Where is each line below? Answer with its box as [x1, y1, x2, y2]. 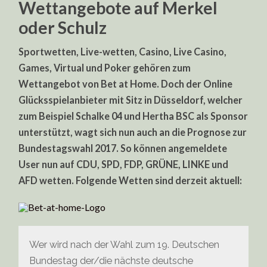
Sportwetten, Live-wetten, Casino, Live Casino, [18, 46, 227, 58]
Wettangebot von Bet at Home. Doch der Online [18, 78, 233, 90]
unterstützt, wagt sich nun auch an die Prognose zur [18, 126, 247, 138]
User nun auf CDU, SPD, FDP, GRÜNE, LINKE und [18, 159, 229, 170]
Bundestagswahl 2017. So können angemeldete [18, 142, 228, 154]
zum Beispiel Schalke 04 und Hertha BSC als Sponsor [18, 110, 249, 122]
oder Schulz [18, 17, 107, 38]
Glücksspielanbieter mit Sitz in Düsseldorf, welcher [18, 94, 243, 106]
